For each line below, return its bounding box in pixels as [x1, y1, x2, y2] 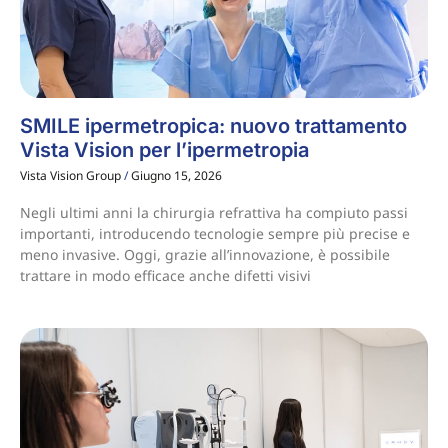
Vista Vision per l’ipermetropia [20, 137, 309, 162]
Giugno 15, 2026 [128, 166, 222, 184]
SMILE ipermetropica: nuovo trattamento [20, 113, 407, 138]
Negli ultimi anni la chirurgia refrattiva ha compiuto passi [20, 202, 408, 222]
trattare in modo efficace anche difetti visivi [20, 265, 311, 285]
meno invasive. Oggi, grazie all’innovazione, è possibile [20, 244, 390, 264]
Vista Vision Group [20, 166, 124, 184]
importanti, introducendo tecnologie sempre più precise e [20, 223, 410, 243]
